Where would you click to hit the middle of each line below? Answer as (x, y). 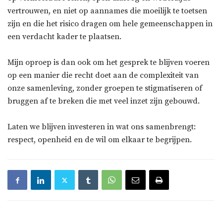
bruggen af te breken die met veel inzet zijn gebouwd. (104, 101)
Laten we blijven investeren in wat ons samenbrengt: (102, 127)
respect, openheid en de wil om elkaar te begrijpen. (100, 140)
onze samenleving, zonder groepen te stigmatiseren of (105, 88)
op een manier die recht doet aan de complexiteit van (103, 76)
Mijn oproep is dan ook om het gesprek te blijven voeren (109, 63)
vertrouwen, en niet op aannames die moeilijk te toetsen (107, 11)
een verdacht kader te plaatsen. (64, 37)
